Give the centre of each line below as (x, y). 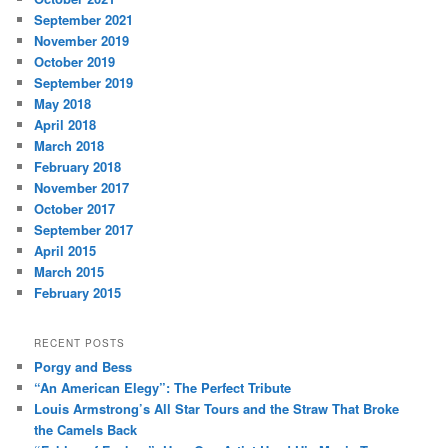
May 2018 (63, 104)
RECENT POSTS (80, 342)
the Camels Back (86, 429)
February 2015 (78, 293)
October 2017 (75, 209)
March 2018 (69, 146)
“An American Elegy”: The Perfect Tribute (163, 387)
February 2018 (78, 167)
